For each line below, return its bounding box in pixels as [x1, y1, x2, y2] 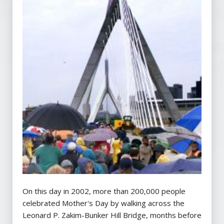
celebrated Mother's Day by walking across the [22, 198, 184, 208]
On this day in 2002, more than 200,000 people [22, 186, 185, 196]
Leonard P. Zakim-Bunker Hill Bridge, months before [22, 210, 201, 220]
